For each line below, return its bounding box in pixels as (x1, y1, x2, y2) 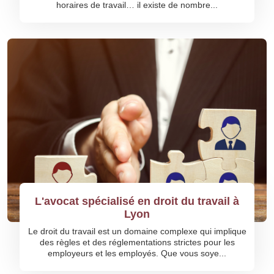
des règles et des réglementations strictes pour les (39, 237, 235, 247)
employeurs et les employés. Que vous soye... (48, 248, 226, 258)
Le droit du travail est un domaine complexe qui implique (28, 226, 246, 236)
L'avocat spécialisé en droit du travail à (35, 195, 239, 207)
